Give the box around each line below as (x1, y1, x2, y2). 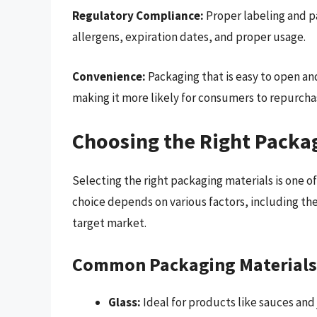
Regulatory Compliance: (72, 8, 204, 24)
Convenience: (72, 68, 146, 84)
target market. (72, 215, 146, 231)
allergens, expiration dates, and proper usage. (72, 29, 306, 45)
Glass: (108, 294, 141, 310)
